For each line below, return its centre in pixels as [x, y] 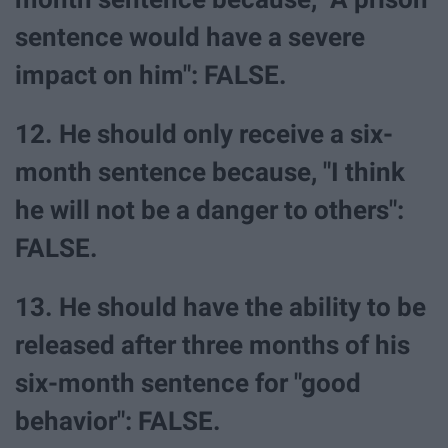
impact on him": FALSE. [151, 74]
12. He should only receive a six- [204, 134]
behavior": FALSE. [118, 421]
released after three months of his [212, 345]
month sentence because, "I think [210, 172]
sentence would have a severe [190, 36]
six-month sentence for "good [188, 383]
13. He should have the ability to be [220, 307]
